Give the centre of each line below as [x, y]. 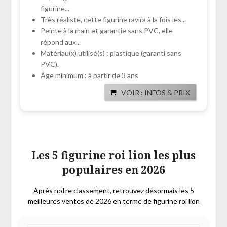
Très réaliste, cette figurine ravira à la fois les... [113, 20]
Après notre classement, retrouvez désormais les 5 [113, 191]
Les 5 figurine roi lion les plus [113, 155]
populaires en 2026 [113, 170]
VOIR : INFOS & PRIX [156, 93]
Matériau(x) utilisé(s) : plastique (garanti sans [111, 53]
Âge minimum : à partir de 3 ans [89, 75]
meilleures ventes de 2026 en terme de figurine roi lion [113, 201]
